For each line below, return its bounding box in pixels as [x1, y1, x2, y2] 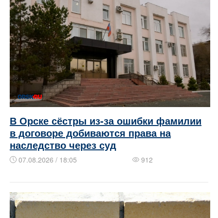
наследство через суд [10, 137, 116, 152]
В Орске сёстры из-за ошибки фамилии [10, 113, 201, 127]
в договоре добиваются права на [10, 125, 171, 140]
